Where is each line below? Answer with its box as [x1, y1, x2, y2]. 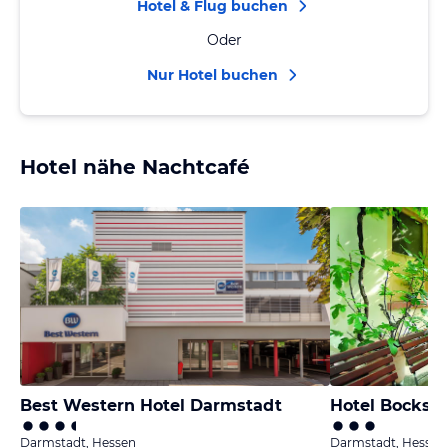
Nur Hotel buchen [146, 66, 278, 84]
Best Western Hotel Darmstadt [20, 396, 282, 415]
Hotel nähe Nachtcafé [20, 155, 250, 179]
